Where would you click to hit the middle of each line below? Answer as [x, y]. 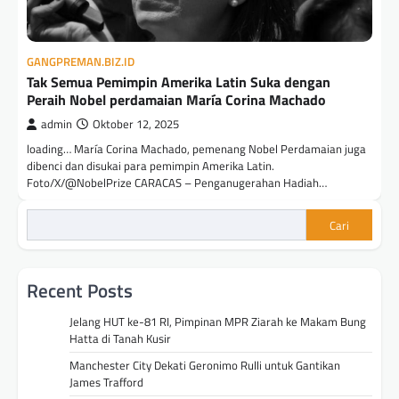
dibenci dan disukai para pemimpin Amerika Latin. [151, 166]
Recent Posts [80, 291]
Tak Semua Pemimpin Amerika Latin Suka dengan [179, 82]
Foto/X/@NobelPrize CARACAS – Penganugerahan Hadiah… [177, 183]
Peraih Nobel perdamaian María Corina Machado [176, 100]
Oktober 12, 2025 [136, 125]
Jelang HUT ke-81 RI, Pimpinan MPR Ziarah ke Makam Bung [218, 322]
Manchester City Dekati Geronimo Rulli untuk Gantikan [205, 366]
